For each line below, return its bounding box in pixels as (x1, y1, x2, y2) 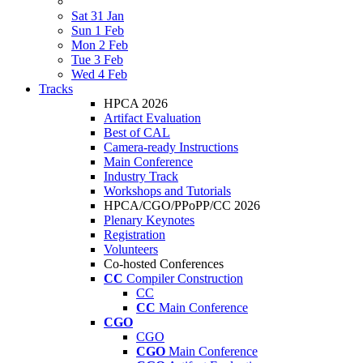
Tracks (39, 82, 73, 96)
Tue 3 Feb (71, 53, 123, 66)
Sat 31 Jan (71, 9, 124, 23)
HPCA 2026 (104, 96, 168, 110)
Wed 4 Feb (71, 67, 127, 81)
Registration (104, 228, 165, 241)
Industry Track (104, 169, 178, 183)
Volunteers (104, 242, 158, 256)
